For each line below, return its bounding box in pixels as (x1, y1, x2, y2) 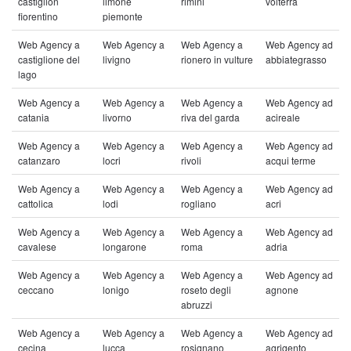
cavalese (18, 240, 56, 253)
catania (18, 110, 49, 124)
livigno (103, 52, 131, 66)
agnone (266, 283, 299, 296)
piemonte (103, 9, 143, 23)
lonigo (103, 283, 129, 296)
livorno (103, 110, 132, 124)
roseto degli (181, 283, 231, 296)
